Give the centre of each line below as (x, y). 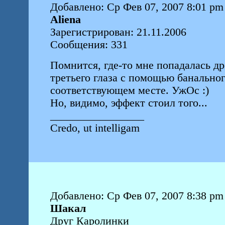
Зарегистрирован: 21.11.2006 (118, 32)
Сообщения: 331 (89, 45)
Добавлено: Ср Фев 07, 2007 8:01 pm (137, 7)
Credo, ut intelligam (96, 128)
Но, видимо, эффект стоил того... (129, 103)
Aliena (65, 20)
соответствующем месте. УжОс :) (129, 90)
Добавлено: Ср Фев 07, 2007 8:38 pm (137, 196)
